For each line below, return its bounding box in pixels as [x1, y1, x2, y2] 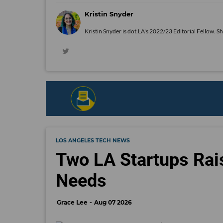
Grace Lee [57, 199, 88, 206]
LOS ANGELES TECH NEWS [56, 137, 130, 144]
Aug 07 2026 [94, 199, 132, 206]
